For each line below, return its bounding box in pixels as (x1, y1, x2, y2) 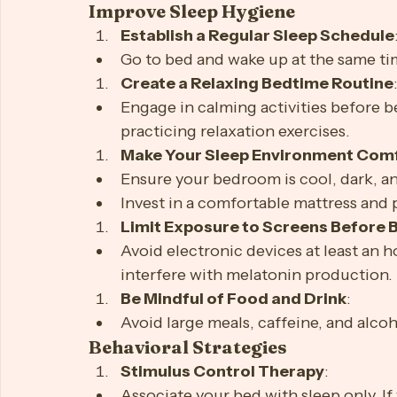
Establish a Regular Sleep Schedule (121, 102, 394, 121)
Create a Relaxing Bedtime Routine (121, 150, 393, 169)
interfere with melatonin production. (121, 341, 393, 361)
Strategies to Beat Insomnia (89, 50, 368, 74)
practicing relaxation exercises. (121, 198, 350, 217)
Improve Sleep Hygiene (89, 76, 295, 98)
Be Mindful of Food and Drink (121, 365, 346, 385)
